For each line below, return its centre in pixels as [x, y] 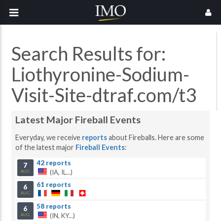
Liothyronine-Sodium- [100, 74]
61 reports [54, 185]
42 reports [54, 163]
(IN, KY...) [62, 215]
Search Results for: [89, 54]
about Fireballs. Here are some [156, 137]
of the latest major [45, 147]
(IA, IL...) [61, 172]
